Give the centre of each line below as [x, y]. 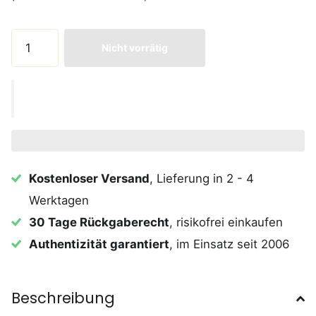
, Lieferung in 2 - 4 [202, 179]
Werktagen [59, 201]
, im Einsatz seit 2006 [230, 244]
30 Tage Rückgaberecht [99, 223]
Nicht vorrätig [135, 47]
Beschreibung [63, 298]
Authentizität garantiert [99, 244]
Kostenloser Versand [90, 179]
